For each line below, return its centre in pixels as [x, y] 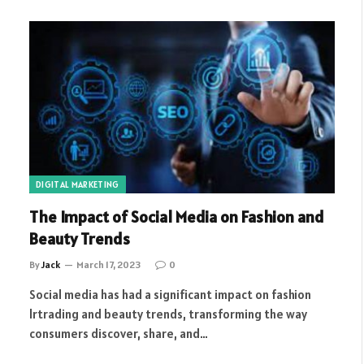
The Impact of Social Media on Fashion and [177, 217]
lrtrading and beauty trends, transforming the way [168, 314]
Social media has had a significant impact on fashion [170, 294]
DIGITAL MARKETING [78, 184]
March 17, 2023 [108, 264]
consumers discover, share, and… [119, 333]
